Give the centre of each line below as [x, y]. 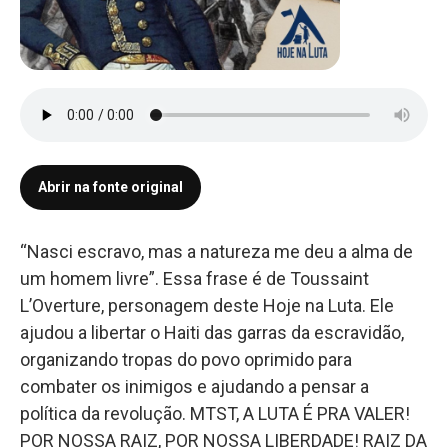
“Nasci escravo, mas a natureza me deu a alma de [216, 251]
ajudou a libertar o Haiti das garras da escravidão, [212, 332]
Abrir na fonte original [110, 187]
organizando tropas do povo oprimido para [186, 359]
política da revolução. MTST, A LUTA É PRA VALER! [215, 413]
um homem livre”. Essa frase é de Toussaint [194, 278]
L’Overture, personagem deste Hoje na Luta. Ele [207, 305]
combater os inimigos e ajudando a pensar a [194, 386]
